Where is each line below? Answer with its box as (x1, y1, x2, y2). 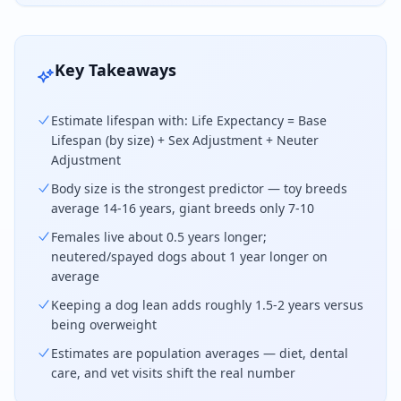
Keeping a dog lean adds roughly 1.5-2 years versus (51, 296, 363, 313)
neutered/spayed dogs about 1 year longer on (51, 248, 328, 265)
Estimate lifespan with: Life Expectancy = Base (51, 112, 327, 129)
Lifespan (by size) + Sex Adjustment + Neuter (51, 132, 319, 149)
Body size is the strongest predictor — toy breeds (51, 180, 347, 197)
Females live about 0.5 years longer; (51, 228, 267, 245)
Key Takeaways (55, 59, 176, 81)
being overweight (51, 316, 157, 333)
